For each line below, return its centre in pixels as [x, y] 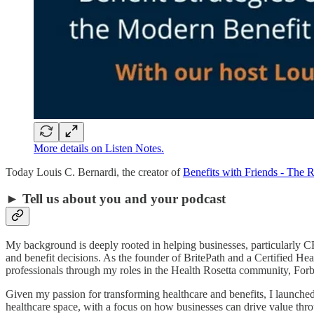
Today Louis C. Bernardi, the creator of [94, 172]
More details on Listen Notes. [99, 148]
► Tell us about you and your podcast [116, 199]
